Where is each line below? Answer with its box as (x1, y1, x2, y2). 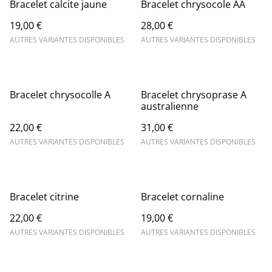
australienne (141, 100, 199, 113)
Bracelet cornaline (141, 190, 224, 203)
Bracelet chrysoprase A (141, 88, 246, 101)
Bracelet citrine (10, 190, 79, 203)
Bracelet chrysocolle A (10, 88, 110, 101)
